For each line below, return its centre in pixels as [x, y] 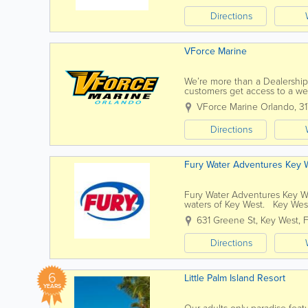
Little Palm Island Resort [235, 278]
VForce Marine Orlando [245, 107]
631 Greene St [226, 220]
